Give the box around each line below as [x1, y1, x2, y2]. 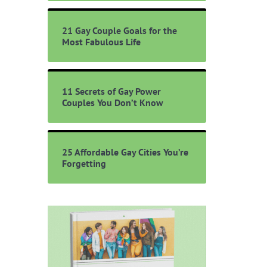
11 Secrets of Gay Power [61, 85, 161, 97]
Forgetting [61, 157, 106, 169]
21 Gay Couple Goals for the [61, 24, 177, 36]
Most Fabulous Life [61, 35, 141, 48]
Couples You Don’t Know [61, 96, 163, 108]
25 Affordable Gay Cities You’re [61, 145, 188, 158]
